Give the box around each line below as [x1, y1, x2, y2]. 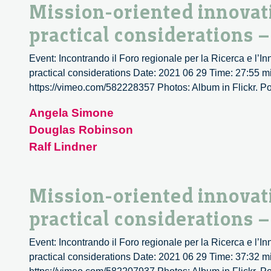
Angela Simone [29, 106, 114, 120]
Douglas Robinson [29, 123, 133, 137]
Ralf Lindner [29, 140, 97, 154]
